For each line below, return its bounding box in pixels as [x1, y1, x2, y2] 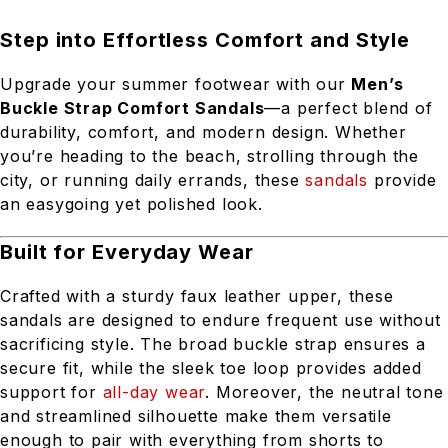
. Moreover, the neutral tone [205, 382, 444, 403]
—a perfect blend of [264, 98, 433, 119]
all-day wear [102, 382, 206, 403]
